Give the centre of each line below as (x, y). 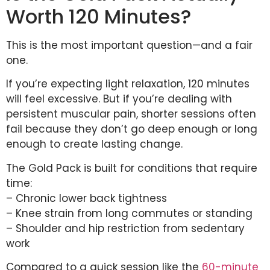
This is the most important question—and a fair (129, 45)
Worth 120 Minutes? (99, 16)
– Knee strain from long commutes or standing (129, 213)
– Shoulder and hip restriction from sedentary (125, 228)
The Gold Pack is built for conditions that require (132, 168)
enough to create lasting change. (94, 144)
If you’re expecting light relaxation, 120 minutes (128, 84)
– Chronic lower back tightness (86, 198)
